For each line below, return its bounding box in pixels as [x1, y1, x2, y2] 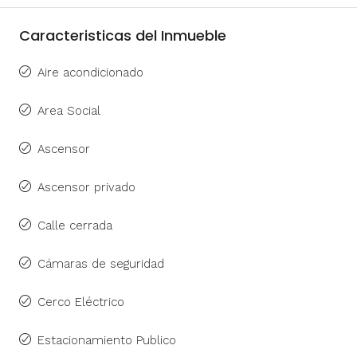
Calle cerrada [37, 218, 112, 233]
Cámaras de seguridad [37, 257, 164, 272]
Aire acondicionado [37, 65, 143, 80]
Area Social [37, 104, 100, 119]
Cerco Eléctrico [37, 295, 124, 310]
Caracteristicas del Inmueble [19, 25, 226, 46]
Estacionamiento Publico [37, 333, 176, 348]
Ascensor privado [37, 180, 135, 195]
